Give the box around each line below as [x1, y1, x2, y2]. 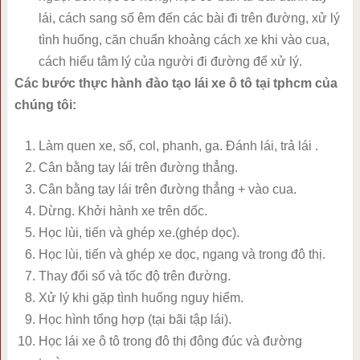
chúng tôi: [14, 98, 76, 112]
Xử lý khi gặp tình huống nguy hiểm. [38, 291, 243, 305]
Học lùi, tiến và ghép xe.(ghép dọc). [38, 226, 239, 240]
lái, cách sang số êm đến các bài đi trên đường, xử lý [38, 11, 340, 26]
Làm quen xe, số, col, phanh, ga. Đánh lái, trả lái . [38, 139, 318, 153]
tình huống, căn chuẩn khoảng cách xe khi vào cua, [38, 33, 329, 47]
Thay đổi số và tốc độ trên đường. [38, 269, 231, 284]
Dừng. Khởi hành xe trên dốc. [38, 204, 207, 219]
